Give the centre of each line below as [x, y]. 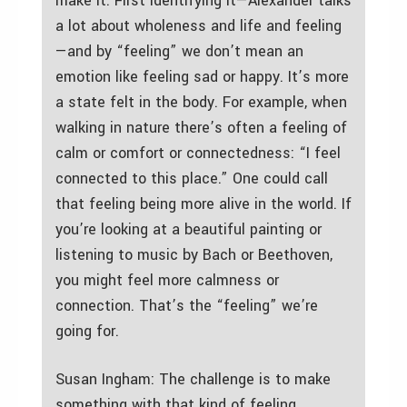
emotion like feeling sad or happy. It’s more [202, 76]
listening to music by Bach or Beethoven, [194, 254]
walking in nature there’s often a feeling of [201, 127]
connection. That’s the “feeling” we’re [187, 305]
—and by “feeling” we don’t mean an [179, 51]
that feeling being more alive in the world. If [203, 203]
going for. [87, 331]
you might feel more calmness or [167, 280]
